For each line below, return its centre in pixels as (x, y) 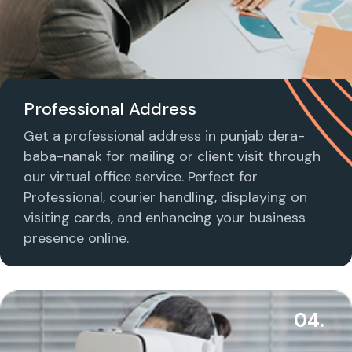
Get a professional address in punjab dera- (164, 136)
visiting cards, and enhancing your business (165, 217)
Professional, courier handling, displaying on (165, 197)
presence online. (76, 238)
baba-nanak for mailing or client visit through (172, 156)
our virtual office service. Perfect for (141, 176)
